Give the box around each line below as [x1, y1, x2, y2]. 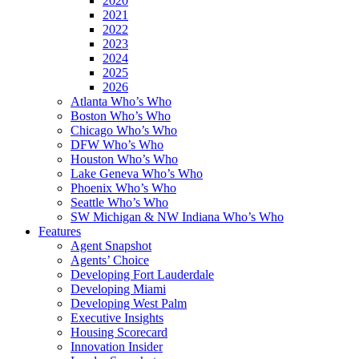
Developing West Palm [71, 296, 187, 310]
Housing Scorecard [71, 325, 167, 339]
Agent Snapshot [71, 239, 151, 252]
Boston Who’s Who [71, 109, 171, 123]
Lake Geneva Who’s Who [71, 167, 203, 180]
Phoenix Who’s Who [71, 181, 176, 195]
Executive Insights [71, 311, 163, 325]
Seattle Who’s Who [71, 196, 168, 209]
